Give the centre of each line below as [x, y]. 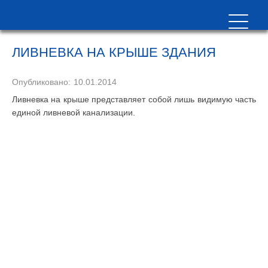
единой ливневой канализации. [74, 112]
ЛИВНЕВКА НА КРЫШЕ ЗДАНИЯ [114, 52]
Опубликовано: [41, 82]
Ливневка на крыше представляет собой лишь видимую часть [134, 99]
